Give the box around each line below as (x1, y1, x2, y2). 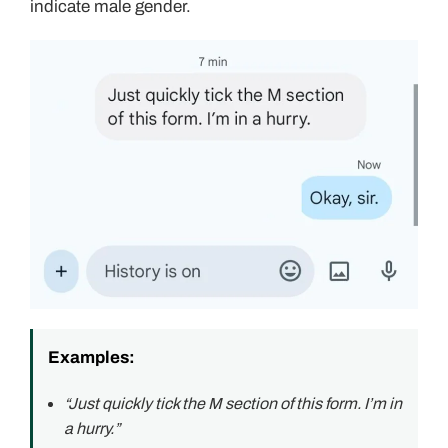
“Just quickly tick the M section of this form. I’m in (64, 394, 402, 412)
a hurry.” (64, 419, 120, 437)
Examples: (48, 347, 135, 367)
